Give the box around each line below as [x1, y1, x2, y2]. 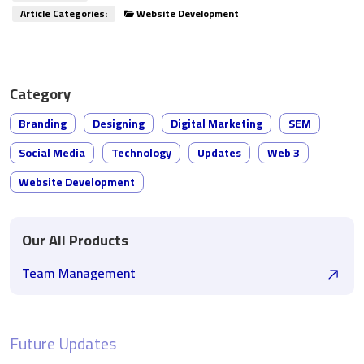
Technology [111, 142, 171, 164]
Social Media [19, 142, 85, 164]
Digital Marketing [171, 113, 262, 135]
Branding [19, 113, 67, 135]
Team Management [22, 261, 136, 286]
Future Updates [10, 328, 116, 359]
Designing [93, 113, 145, 135]
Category [10, 80, 71, 108]
